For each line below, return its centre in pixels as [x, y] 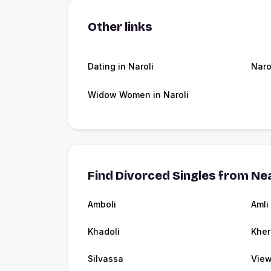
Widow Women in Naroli [138, 95]
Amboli [102, 204]
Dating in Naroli [121, 67]
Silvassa [106, 259]
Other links [120, 27]
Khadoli [104, 232]
